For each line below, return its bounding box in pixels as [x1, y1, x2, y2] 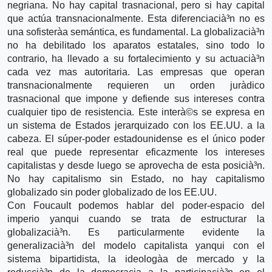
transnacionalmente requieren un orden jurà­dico [7, 80, 265, 90]
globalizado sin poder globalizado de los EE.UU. [7, 186, 217, 197]
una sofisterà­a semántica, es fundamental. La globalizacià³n [7, 26, 265, 37]
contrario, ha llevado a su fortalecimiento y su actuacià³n [7, 53, 265, 64]
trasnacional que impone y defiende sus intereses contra [7, 93, 265, 104]
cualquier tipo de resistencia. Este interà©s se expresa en [7, 106, 265, 117]
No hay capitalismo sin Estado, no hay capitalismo [7, 173, 265, 184]
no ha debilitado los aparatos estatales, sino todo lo [7, 39, 265, 50]
